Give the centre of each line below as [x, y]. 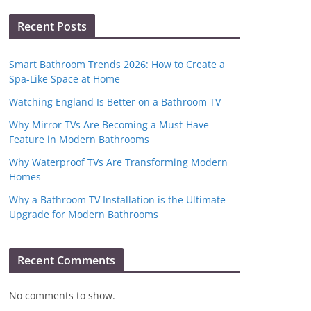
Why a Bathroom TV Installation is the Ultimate [117, 200]
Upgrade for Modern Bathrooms [84, 214]
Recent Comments [67, 260]
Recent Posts [52, 26]
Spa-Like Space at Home [65, 79]
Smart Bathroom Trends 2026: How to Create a [117, 64]
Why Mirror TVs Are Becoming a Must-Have [109, 125]
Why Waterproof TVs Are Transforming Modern [118, 162]
